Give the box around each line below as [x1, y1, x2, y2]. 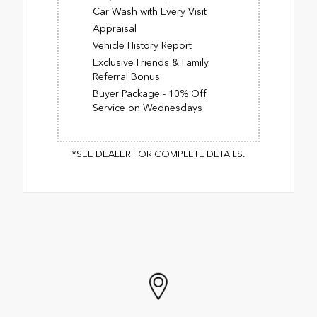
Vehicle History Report [93, 39, 192, 52]
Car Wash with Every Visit [93, 5, 207, 18]
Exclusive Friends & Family [93, 56, 209, 69]
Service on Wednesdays [93, 101, 202, 114]
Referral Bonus [93, 70, 160, 83]
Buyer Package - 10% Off [93, 87, 207, 100]
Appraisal [93, 22, 137, 35]
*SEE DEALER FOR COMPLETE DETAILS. [72, 148, 245, 159]
